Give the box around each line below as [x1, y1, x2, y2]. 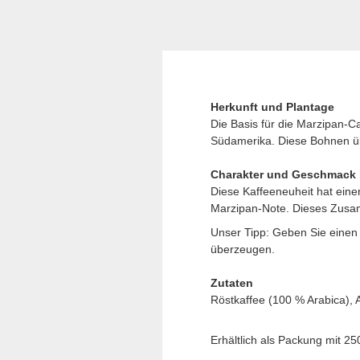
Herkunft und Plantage [211, 100, 334, 113]
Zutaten [211, 276, 253, 289]
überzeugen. [211, 243, 275, 256]
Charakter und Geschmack [211, 168, 356, 181]
